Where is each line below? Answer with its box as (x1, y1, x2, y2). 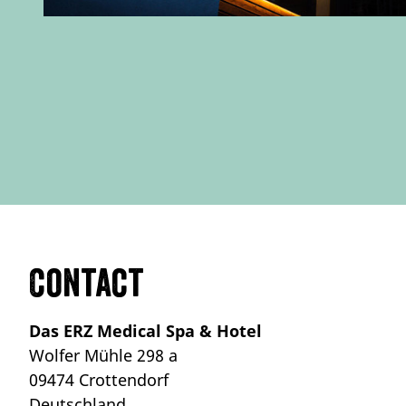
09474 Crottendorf (29, 368, 169, 391)
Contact (29, 264, 144, 303)
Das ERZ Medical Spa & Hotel (29, 319, 262, 342)
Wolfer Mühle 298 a (29, 343, 178, 366)
